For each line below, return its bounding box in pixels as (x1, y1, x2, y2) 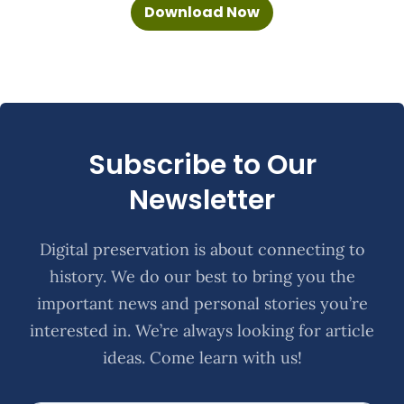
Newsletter (129, 180, 275, 219)
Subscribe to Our (87, 145, 317, 184)
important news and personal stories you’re (36, 292, 368, 314)
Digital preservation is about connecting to (39, 238, 365, 260)
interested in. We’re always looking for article (30, 319, 374, 341)
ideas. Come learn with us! (102, 346, 302, 368)
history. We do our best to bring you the (49, 265, 355, 287)
